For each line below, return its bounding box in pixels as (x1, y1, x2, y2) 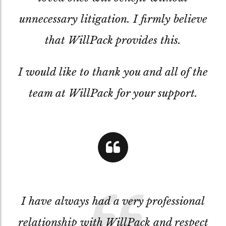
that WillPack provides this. (45, 33, 181, 47)
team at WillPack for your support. (28, 86, 198, 100)
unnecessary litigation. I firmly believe (19, 12, 207, 26)
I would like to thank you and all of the (18, 65, 208, 79)
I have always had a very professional (21, 194, 205, 208)
